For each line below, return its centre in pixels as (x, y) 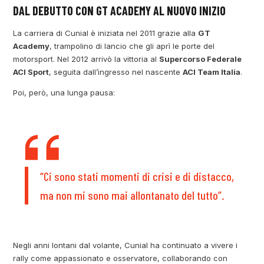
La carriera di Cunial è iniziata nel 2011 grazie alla (106, 33)
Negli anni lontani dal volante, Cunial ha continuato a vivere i (126, 245)
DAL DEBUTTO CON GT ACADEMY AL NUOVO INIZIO (120, 11)
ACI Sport (31, 72)
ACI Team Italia (212, 72)
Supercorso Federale (201, 59)
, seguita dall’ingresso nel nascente (116, 72)
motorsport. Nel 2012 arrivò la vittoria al (86, 59)
